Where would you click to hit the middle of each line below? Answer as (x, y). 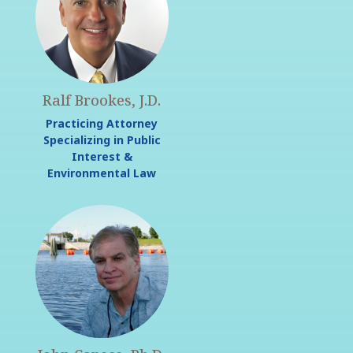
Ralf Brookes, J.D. (102, 100)
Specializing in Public (102, 140)
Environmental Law (102, 173)
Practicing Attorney (102, 124)
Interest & (102, 157)
